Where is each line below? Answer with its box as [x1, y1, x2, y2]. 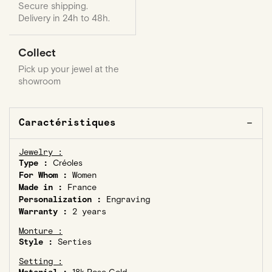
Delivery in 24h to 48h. [18, 13, 110, 24]
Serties [53, 237, 92, 248]
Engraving [101, 194, 150, 205]
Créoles [53, 158, 83, 169]
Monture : [19, 226, 63, 237]
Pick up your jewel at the [18, 64, 119, 75]
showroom [18, 76, 61, 87]
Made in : [19, 182, 63, 193]
